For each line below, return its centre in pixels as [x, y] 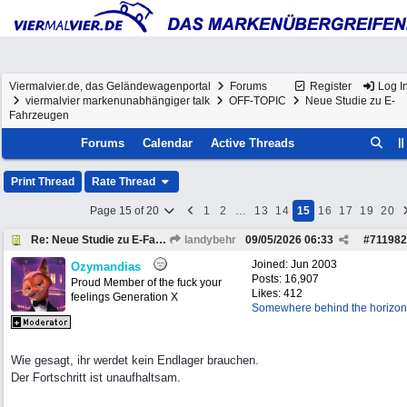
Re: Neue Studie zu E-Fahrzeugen [161, 240]
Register [329, 86]
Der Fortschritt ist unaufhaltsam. [96, 377]
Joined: [271, 264]
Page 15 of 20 [126, 211]
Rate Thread [125, 182]
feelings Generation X [124, 297]
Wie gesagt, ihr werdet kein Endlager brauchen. [135, 360]
